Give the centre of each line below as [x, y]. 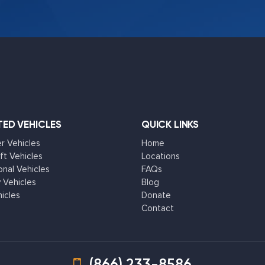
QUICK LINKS [170, 125]
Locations [161, 156]
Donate [156, 195]
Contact [158, 209]
